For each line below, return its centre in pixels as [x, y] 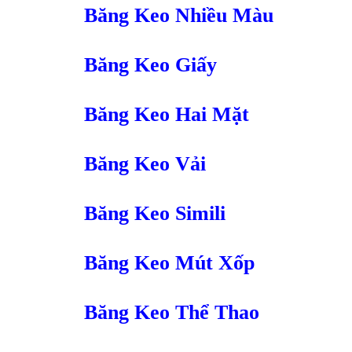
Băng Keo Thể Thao [172, 313]
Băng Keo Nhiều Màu [179, 16]
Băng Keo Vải [145, 164]
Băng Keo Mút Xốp [169, 263]
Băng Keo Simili [155, 214]
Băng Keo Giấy [150, 65]
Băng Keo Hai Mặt [167, 115]
